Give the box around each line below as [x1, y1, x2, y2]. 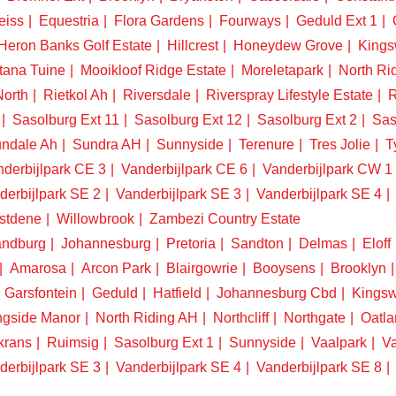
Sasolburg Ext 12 [134, 112, 242, 127]
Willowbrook [57, 211, 134, 226]
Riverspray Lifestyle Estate [206, 88, 373, 103]
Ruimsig [47, 335, 99, 350]
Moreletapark [241, 63, 324, 78]
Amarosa [10, 261, 66, 276]
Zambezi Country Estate [149, 211, 301, 226]
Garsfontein [4, 286, 77, 301]
